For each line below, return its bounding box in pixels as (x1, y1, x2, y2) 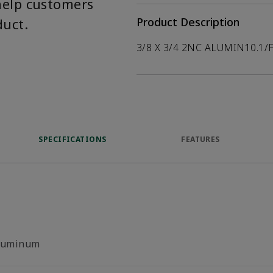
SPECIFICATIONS (38, 134, 107, 144)
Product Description (136, 15, 239, 29)
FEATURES (181, 134, 220, 144)
